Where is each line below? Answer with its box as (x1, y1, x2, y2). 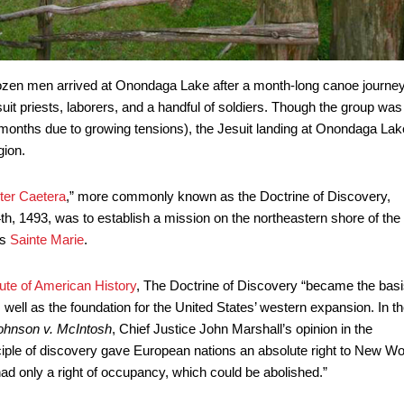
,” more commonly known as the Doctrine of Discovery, (65, 188, 390, 205)
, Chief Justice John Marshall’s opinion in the (111, 321, 372, 337)
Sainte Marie (9, 232, 84, 248)
